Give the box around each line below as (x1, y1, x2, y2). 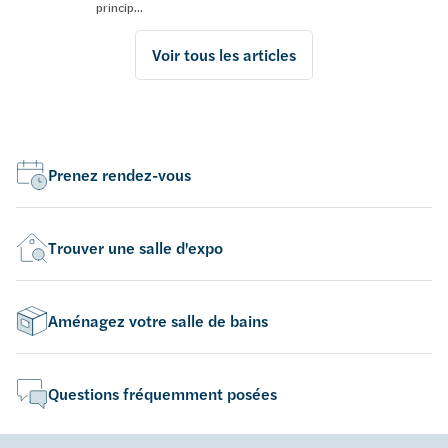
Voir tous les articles (152, 43, 296, 66)
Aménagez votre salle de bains (48, 309, 268, 332)
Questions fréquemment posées (48, 382, 277, 405)
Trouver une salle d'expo (48, 236, 223, 259)
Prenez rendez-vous (48, 163, 191, 186)
